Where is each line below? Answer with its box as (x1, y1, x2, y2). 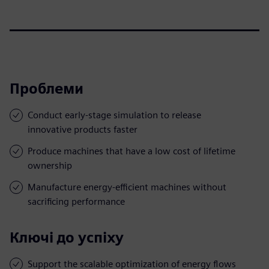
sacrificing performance (28, 195, 125, 207)
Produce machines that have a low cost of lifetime (28, 145, 235, 157)
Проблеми (10, 79, 83, 97)
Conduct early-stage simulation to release (28, 109, 201, 121)
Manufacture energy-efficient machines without (28, 181, 226, 193)
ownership (28, 159, 72, 171)
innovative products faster (28, 123, 138, 135)
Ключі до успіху (10, 228, 124, 246)
